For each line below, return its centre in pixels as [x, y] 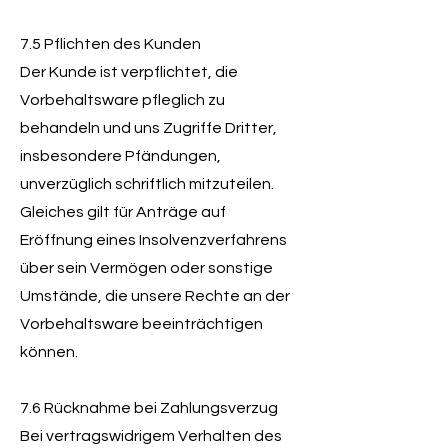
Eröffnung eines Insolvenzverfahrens [153, 240]
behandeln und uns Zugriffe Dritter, [148, 128]
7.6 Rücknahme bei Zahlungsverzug [149, 408]
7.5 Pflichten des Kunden [110, 44]
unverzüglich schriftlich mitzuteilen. [147, 184]
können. [49, 352]
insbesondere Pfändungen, [120, 156]
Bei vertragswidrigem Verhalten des [151, 436]
